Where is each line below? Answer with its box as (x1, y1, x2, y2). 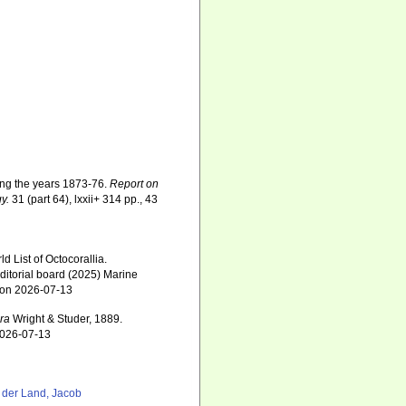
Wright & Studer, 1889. (10, 313, 123, 325)
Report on (110, 178, 159, 190)
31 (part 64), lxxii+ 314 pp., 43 (9, 193, 159, 206)
